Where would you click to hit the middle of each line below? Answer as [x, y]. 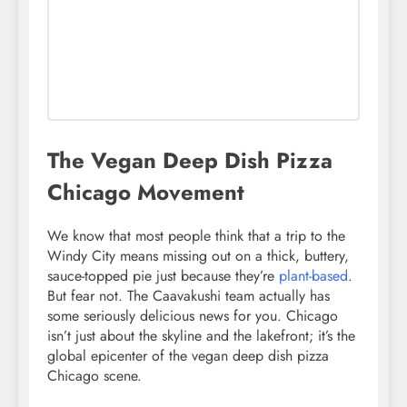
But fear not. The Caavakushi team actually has [189, 296]
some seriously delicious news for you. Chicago [193, 316]
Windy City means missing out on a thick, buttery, [198, 256]
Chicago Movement [146, 193]
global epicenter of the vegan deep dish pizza [188, 356]
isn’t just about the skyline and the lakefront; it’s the [201, 336]
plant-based [313, 276]
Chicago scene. [94, 376]
